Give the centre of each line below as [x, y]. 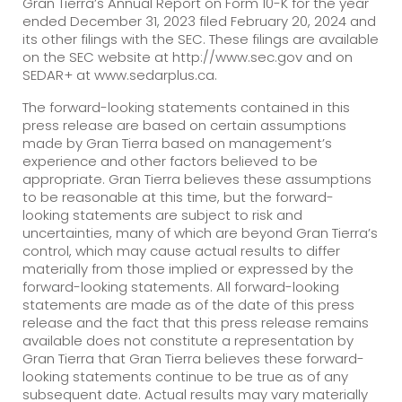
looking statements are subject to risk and [162, 214]
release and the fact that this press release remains [196, 322]
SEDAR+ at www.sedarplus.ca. [120, 74]
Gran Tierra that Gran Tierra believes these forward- [193, 358]
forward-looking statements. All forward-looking [181, 286]
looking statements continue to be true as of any [185, 376]
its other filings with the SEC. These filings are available [201, 39]
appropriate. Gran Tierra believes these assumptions [197, 179]
